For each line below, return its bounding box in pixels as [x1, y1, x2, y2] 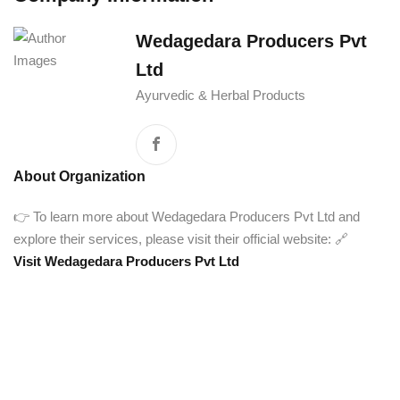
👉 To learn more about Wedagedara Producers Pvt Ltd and [13, 209, 360, 224]
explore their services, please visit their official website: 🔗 [13, 231, 348, 246]
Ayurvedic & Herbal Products [135, 87, 305, 103]
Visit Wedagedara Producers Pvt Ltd [13, 254, 239, 269]
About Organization [13, 169, 146, 184]
